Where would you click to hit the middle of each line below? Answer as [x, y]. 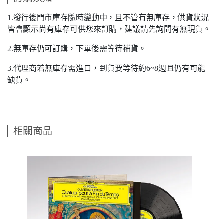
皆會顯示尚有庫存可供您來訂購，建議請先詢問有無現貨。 [109, 29]
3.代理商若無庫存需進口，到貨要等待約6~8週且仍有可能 [106, 68]
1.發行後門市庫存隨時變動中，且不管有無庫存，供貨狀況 [108, 18]
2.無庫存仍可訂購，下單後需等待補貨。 [77, 49]
